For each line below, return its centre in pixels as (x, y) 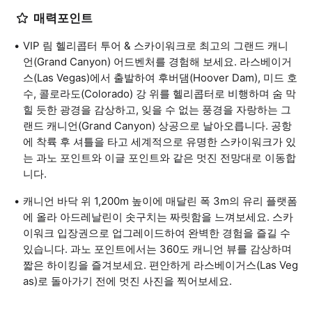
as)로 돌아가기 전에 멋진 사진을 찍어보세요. (127, 281)
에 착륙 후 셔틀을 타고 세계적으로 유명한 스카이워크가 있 (159, 142)
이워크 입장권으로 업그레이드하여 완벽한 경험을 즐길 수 (157, 233)
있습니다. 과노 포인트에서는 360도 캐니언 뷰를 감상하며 (157, 249)
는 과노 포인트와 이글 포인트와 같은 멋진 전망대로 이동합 (159, 158)
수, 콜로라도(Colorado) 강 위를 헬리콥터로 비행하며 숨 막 (159, 94)
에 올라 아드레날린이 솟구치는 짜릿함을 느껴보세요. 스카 (158, 217)
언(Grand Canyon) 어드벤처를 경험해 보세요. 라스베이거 (157, 62)
